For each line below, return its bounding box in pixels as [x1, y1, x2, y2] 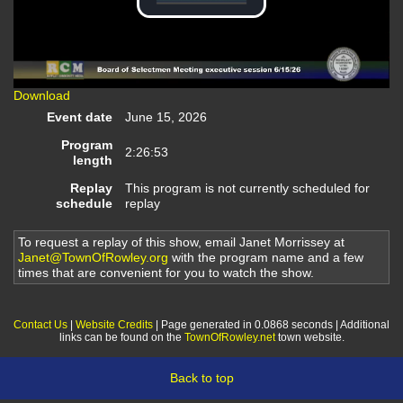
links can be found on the [58, 331, 184, 344]
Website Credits [76, 318, 153, 331]
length [73, 153, 112, 168]
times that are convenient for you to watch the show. [17, 264, 314, 280]
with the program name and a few [167, 249, 363, 264]
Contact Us [13, 318, 67, 331]
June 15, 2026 [125, 110, 207, 125]
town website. [274, 331, 345, 344]
